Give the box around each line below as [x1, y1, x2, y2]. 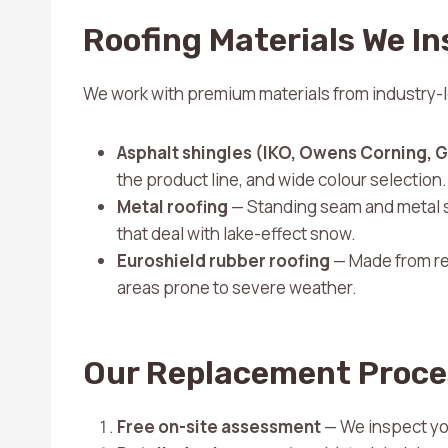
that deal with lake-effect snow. [117, 222, 356, 245]
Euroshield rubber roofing [117, 249, 330, 272]
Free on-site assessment [117, 415, 321, 438]
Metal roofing [117, 195, 228, 218]
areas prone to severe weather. [117, 276, 357, 299]
